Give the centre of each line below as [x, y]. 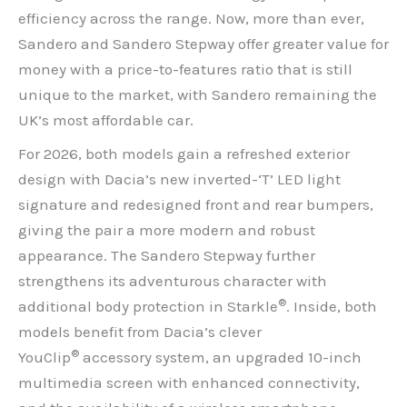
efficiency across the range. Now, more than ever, [191, 19]
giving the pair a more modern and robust [167, 229]
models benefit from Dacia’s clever [140, 331]
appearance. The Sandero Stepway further [167, 255]
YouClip [45, 357]
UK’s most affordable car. [106, 120]
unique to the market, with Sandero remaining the [198, 95]
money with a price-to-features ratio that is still [185, 69]
